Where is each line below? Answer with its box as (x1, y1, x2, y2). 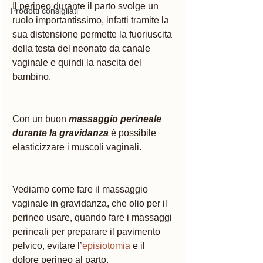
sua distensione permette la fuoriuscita (12, 29, 174, 39)
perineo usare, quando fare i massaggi (12, 212, 174, 222)
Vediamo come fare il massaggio (12, 184, 150, 194)
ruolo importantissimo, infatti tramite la (12, 15, 171, 25)
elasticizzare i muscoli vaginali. (12, 141, 144, 152)
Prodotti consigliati (11, 5, 78, 15)
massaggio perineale (69, 113, 164, 124)
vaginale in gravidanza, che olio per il (12, 198, 170, 208)
